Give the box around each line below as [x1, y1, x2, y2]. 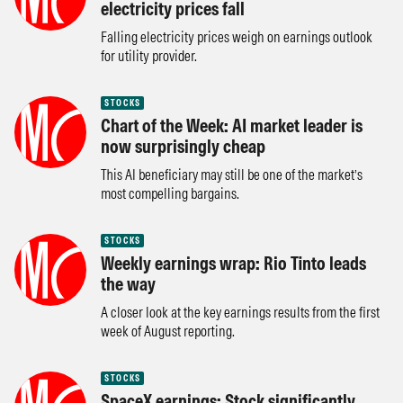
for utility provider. [101, 47, 197, 65]
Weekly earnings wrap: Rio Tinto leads [101, 252, 366, 274]
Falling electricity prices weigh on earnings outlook [101, 28, 372, 46]
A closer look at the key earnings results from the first [101, 303, 380, 321]
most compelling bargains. [101, 184, 239, 202]
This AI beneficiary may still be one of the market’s [101, 166, 363, 184]
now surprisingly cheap [101, 135, 265, 157]
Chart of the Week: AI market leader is [101, 114, 363, 137]
